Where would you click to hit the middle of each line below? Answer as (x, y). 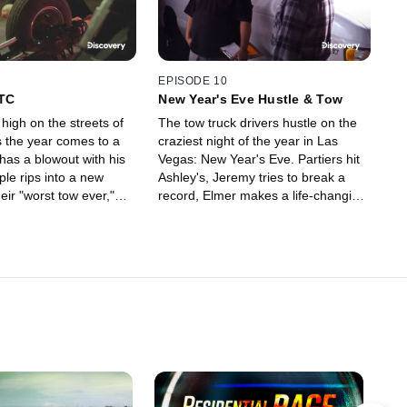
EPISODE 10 (193, 80)
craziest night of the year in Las (248, 140)
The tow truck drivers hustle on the (258, 122)
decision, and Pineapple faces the (255, 213)
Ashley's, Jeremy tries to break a (252, 177)
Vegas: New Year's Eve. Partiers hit (259, 159)
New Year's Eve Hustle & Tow (251, 99)
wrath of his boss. (209, 231)
